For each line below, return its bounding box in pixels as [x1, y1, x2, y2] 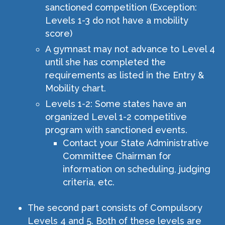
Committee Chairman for [63, 151, 171, 161]
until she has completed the [45, 57, 166, 67]
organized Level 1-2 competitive [45, 111, 187, 122]
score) [45, 28, 72, 39]
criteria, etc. [63, 177, 115, 187]
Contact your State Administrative [63, 138, 209, 148]
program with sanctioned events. [45, 125, 187, 135]
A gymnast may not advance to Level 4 [45, 44, 215, 54]
